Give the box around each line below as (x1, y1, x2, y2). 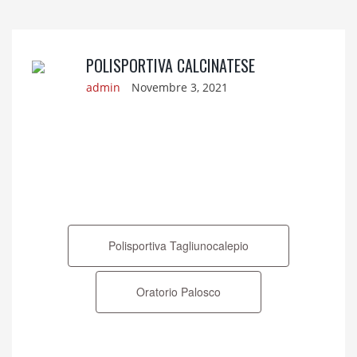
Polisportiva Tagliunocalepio (108, 237, 249, 253)
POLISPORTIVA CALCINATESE (85, 53, 255, 77)
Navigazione (23, 176, 127, 212)
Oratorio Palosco (136, 284, 221, 300)
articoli (23, 212, 85, 248)
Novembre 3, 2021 (127, 80, 228, 95)
